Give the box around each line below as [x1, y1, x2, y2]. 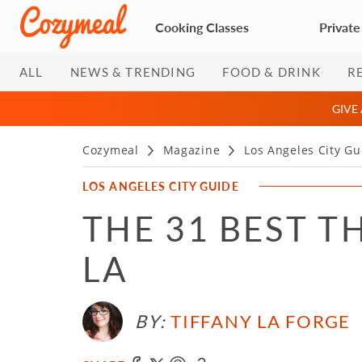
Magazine [162, 142, 221, 158]
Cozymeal [82, 142, 139, 158]
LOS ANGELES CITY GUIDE [82, 178, 239, 194]
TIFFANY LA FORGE [170, 310, 351, 332]
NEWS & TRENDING [70, 64, 196, 79]
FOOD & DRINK [222, 64, 321, 79]
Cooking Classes [155, 17, 249, 36]
